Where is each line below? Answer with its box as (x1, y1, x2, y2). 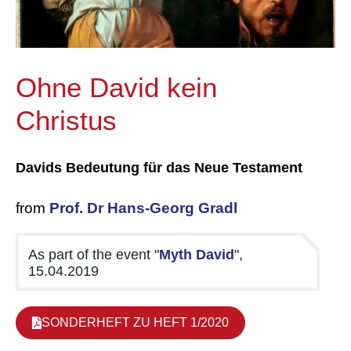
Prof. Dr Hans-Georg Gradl (49, 200, 237, 217)
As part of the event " (28, 246, 159, 263)
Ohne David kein (16, 72, 217, 103)
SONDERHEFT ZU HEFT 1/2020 (42, 316, 229, 330)
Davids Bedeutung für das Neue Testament (16, 160, 302, 176)
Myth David (159, 246, 234, 263)
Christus (16, 105, 117, 136)
